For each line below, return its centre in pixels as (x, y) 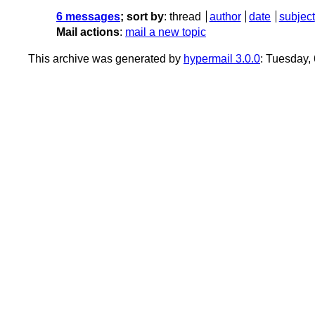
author (225, 17)
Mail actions (88, 32)
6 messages (88, 17)
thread (185, 17)
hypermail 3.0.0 (222, 59)
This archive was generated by (106, 59)
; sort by (142, 17)
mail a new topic (166, 32)
